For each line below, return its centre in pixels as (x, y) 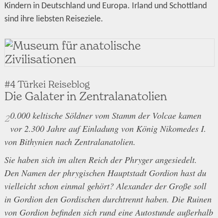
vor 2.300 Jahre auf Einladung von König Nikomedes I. (108, 129)
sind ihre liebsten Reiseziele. (54, 19)
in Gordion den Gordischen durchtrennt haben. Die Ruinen (108, 199)
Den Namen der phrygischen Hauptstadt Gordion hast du (105, 173)
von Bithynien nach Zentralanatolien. (70, 142)
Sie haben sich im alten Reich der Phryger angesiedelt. (100, 160)
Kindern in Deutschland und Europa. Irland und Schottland (105, 6)
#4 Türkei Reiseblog (47, 84)
